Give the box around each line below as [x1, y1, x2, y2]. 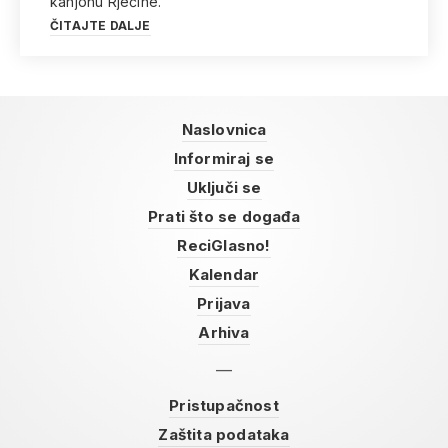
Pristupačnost [169, 396, 279, 415]
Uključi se [186, 178, 262, 197]
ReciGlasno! [177, 236, 271, 255]
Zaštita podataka [158, 425, 290, 444]
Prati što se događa [148, 207, 300, 226]
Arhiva [198, 323, 250, 342]
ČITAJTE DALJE [50, 18, 151, 33]
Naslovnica [181, 120, 267, 139]
